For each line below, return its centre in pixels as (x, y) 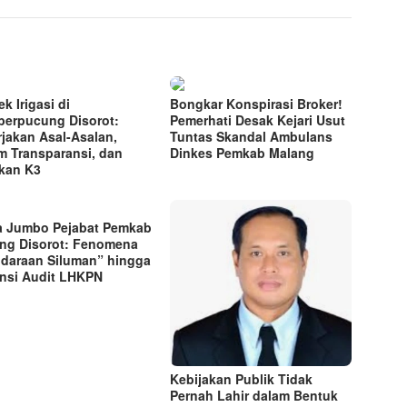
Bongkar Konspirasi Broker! (257, 104)
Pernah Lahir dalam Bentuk (254, 395)
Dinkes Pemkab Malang (244, 153)
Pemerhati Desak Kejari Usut (258, 120)
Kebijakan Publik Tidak (242, 378)
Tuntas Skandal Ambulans (252, 137)
